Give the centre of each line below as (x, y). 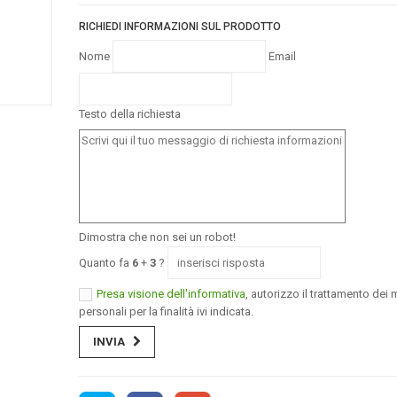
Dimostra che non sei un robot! (157, 237)
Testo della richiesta (130, 114)
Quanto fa (105, 263)
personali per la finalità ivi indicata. (166, 311)
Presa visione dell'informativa (171, 293)
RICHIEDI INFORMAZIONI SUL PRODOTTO (180, 27)
